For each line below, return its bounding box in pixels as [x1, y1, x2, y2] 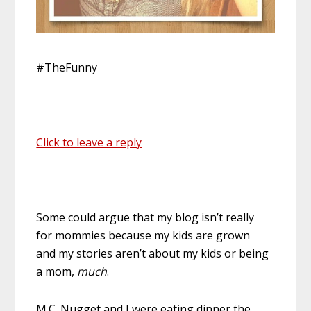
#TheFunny [36, 60, 98, 76]
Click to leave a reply [36, 135, 142, 151]
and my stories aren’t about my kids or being [36, 246, 269, 262]
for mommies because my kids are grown [36, 228, 251, 244]
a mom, [36, 264, 78, 280]
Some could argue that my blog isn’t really [36, 210, 255, 226]
